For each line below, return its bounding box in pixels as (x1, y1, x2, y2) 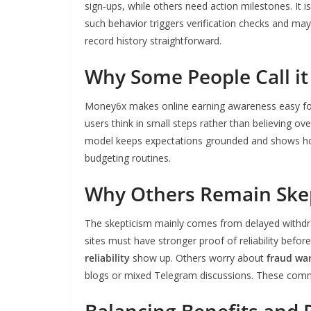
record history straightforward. (85, 34, 221, 47)
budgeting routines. (85, 151, 171, 165)
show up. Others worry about (130, 251, 267, 264)
